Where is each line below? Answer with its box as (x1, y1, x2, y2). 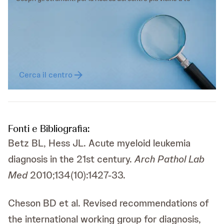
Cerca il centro (19, 69, 72, 80)
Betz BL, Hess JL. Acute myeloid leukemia (8, 136, 190, 149)
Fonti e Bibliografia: (8, 122, 89, 135)
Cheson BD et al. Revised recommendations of (8, 196, 209, 209)
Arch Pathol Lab (134, 152, 204, 165)
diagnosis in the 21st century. (8, 152, 134, 165)
